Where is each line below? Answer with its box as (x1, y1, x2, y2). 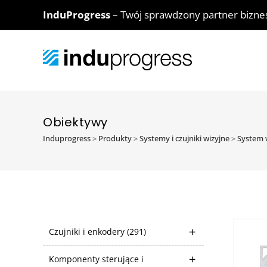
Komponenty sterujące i (49, 253, 144, 265)
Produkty (98, 133, 132, 144)
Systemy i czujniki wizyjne (139, 133, 229, 144)
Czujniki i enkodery (49, 226, 127, 237)
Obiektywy (43, 114, 108, 131)
